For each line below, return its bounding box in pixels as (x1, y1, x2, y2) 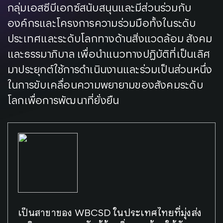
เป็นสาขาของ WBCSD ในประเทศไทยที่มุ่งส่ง (18, 206, 202, 218)
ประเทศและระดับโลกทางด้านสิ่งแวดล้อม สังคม (7, 34, 213, 45)
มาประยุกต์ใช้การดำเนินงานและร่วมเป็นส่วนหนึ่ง (7, 65, 213, 76)
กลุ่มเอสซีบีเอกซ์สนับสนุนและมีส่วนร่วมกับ (7, 3, 192, 14)
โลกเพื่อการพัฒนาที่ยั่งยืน (7, 96, 119, 107)
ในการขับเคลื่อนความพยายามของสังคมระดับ (7, 81, 203, 91)
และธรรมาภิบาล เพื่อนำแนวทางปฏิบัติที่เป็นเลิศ (7, 50, 211, 60)
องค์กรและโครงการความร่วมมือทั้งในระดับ (7, 19, 196, 29)
